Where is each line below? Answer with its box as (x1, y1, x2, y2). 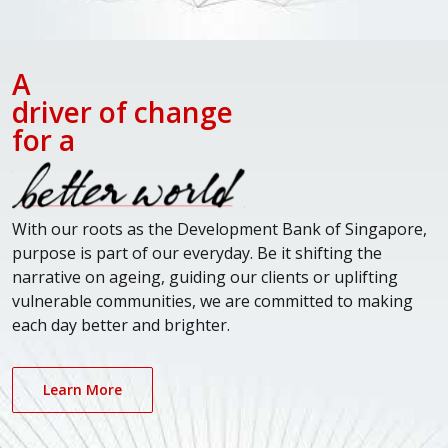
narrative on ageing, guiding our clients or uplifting (12, 265, 398, 288)
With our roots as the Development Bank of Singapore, (12, 217, 427, 240)
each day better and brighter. (12, 313, 230, 336)
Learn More (43, 380, 122, 400)
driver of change (12, 92, 233, 131)
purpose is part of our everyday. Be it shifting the (12, 241, 382, 264)
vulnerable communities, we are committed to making (12, 289, 413, 312)
